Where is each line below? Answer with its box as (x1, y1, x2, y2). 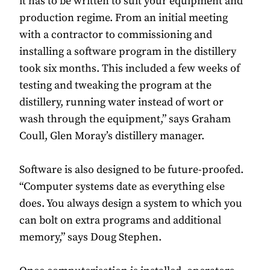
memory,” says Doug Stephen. (19, 230, 164, 245)
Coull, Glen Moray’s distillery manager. (19, 129, 204, 143)
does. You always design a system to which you (19, 196, 242, 211)
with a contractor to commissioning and (19, 28, 212, 42)
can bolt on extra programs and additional (19, 213, 221, 228)
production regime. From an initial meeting (19, 11, 228, 25)
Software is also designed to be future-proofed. (19, 163, 243, 177)
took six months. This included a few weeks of (19, 61, 240, 76)
